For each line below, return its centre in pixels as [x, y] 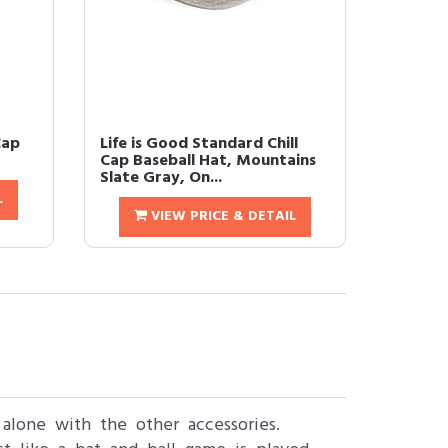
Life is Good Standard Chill [198, 144]
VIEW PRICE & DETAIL [221, 216]
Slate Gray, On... [160, 178]
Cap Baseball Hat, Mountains [207, 161]
